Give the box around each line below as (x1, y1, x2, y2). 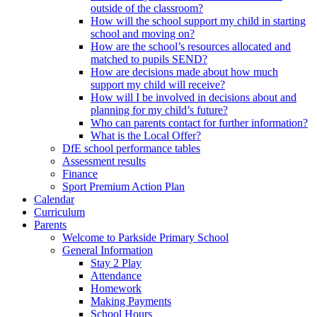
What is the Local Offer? (91, 129, 201, 142)
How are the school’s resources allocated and (91, 40, 291, 52)
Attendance (91, 269, 142, 282)
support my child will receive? (91, 78, 225, 91)
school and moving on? (91, 27, 195, 40)
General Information (62, 243, 153, 256)
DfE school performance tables (62, 142, 200, 154)
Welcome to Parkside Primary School (62, 231, 229, 243)
